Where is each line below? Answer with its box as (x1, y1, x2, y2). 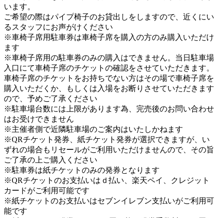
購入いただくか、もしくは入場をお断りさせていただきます (4, 84, 214, 93)
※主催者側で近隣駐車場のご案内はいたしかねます (4, 125, 183, 134)
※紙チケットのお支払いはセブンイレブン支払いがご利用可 (4, 197, 214, 205)
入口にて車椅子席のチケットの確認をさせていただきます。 (4, 64, 214, 73)
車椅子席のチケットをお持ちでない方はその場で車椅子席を (4, 74, 214, 83)
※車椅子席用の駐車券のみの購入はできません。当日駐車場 (4, 54, 214, 62)
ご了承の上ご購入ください (4, 156, 97, 164)
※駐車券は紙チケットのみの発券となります (4, 166, 160, 175)
